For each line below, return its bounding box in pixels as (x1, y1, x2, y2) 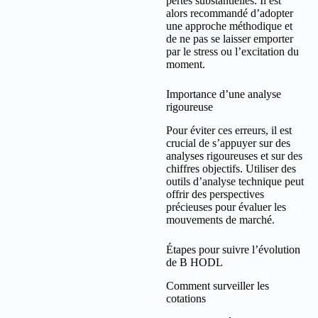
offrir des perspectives (166, 188, 264, 201)
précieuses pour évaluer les (166, 201, 286, 214)
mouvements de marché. (166, 214, 275, 226)
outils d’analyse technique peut (166, 175, 304, 188)
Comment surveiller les (166, 280, 269, 292)
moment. (166, 58, 205, 71)
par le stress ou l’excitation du (166, 45, 299, 58)
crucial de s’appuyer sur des (166, 137, 290, 150)
